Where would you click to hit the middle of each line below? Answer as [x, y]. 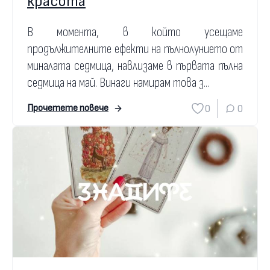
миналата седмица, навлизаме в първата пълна [135, 66]
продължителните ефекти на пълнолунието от [135, 49]
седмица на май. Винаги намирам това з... [118, 83]
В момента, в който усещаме [135, 33]
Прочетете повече [68, 108]
